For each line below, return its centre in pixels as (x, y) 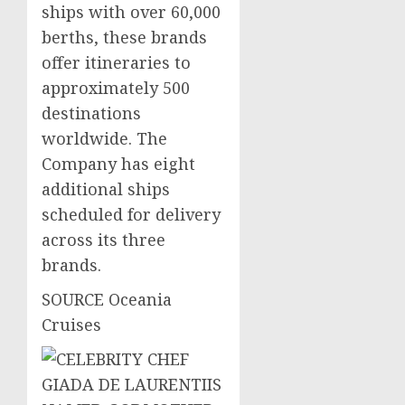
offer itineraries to (116, 62)
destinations (91, 113)
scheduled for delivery (131, 214)
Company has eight (118, 164)
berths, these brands (124, 37)
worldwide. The (104, 138)
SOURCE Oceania (107, 299)
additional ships (106, 189)
